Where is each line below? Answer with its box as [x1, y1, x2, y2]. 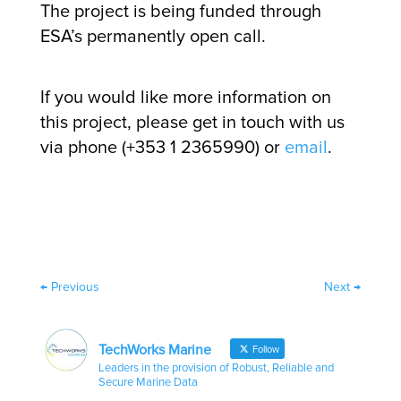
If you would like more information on [39, 86, 331, 108]
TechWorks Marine [98, 340, 211, 359]
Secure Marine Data [98, 374, 198, 389]
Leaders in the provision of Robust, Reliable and [98, 360, 334, 375]
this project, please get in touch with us [39, 111, 345, 133]
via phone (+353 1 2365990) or [39, 136, 285, 158]
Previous [50, 278, 99, 294]
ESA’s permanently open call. [39, 25, 266, 47]
